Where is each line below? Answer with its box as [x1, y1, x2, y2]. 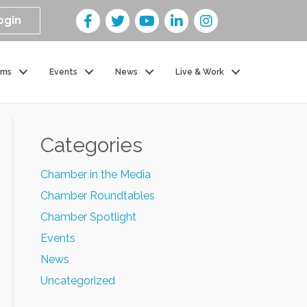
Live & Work [175, 66, 225, 77]
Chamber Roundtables [40, 189, 155, 202]
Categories [40, 133, 143, 157]
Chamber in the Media [40, 168, 151, 181]
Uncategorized [40, 274, 115, 287]
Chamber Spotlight [40, 210, 136, 223]
